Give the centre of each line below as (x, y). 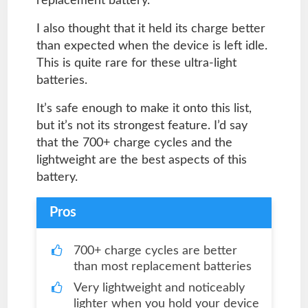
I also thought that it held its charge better (151, 29)
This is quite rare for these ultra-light (136, 64)
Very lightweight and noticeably (159, 288)
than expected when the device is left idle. (152, 46)
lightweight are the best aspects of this (141, 161)
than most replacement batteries (162, 267)
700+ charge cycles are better (155, 251)
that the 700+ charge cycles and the (134, 143)
